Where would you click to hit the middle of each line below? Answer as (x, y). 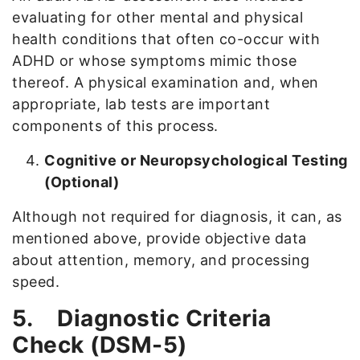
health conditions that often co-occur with (166, 39)
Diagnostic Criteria (164, 318)
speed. (36, 281)
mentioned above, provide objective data (160, 238)
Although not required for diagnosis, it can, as (177, 216)
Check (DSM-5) (100, 344)
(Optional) (82, 182)
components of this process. (115, 125)
